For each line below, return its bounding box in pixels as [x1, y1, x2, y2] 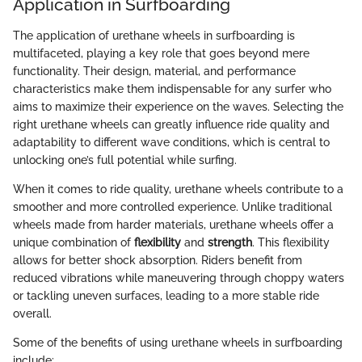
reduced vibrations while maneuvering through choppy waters [13, 271, 344, 284]
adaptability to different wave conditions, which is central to [13, 135, 330, 149]
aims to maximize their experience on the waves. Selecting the [13, 99, 343, 113]
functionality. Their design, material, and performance [13, 64, 296, 78]
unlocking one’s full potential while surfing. [13, 153, 237, 166]
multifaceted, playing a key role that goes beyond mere [13, 46, 309, 60]
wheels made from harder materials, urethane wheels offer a [13, 217, 334, 231]
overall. [13, 306, 52, 320]
